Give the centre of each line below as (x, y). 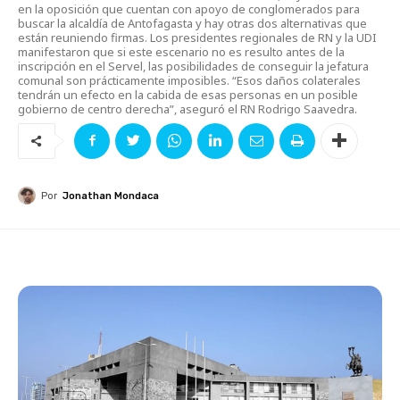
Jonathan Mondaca (111, 196)
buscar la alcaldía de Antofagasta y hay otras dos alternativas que (192, 23)
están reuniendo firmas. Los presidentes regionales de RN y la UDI (197, 37)
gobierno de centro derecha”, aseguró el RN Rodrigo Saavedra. (187, 108)
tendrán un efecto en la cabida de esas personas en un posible (188, 94)
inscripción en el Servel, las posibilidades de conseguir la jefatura (193, 66)
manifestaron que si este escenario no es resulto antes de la (181, 51)
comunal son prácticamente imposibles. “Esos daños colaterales (189, 80)
